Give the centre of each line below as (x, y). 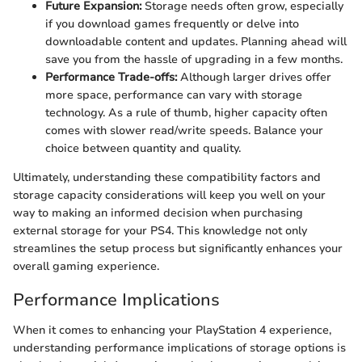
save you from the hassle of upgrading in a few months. (194, 59)
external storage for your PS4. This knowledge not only (160, 230)
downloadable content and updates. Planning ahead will (196, 41)
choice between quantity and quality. (143, 148)
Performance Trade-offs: (111, 77)
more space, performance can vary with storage (174, 95)
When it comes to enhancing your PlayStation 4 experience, (172, 330)
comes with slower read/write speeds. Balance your (184, 130)
